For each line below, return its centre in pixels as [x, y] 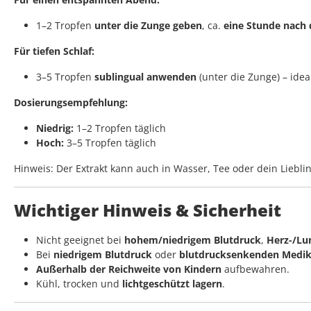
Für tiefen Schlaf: [54, 51]
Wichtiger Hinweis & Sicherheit [148, 210]
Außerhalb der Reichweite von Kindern [129, 269]
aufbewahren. [255, 269]
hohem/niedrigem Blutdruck [193, 240]
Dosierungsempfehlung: [71, 103]
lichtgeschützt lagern [172, 284]
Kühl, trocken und [79, 284]
